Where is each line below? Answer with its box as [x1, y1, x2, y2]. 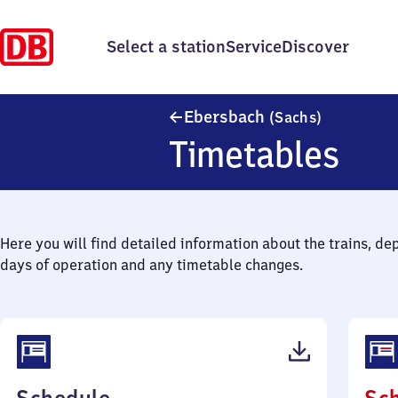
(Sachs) [269, 108, 322, 126]
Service [226, 36, 282, 57]
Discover [282, 36, 349, 57]
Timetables [169, 131, 340, 177]
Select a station [107, 36, 226, 57]
